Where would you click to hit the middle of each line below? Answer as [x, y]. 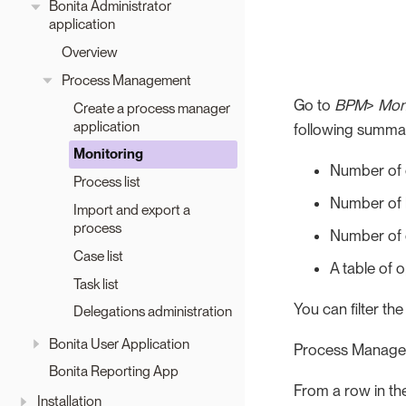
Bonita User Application [119, 343]
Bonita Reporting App [114, 372]
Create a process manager [152, 108]
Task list [96, 284]
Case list [98, 256]
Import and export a [132, 209]
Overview [89, 53]
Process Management [126, 80]
